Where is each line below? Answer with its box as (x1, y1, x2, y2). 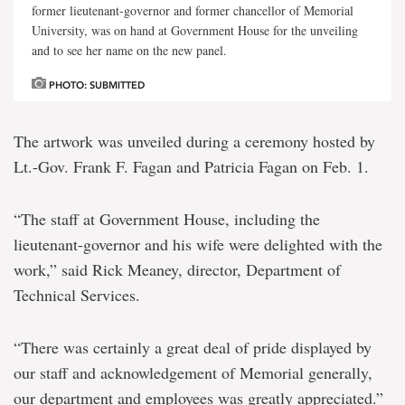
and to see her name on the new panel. (32, 42, 227, 60)
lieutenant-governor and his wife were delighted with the (14, 233, 382, 256)
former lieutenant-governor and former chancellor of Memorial (32, 2, 353, 20)
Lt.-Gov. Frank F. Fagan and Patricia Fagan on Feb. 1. (14, 155, 369, 178)
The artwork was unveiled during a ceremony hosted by (14, 130, 375, 153)
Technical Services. (14, 284, 140, 306)
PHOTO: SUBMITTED (46, 80, 145, 92)
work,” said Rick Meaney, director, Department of (14, 259, 341, 281)
